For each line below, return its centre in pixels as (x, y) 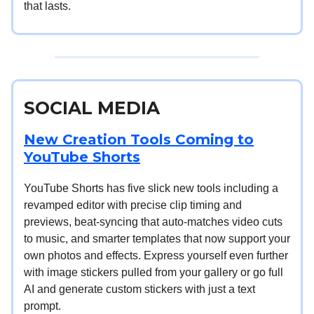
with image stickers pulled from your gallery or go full (153, 272)
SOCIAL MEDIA (92, 108)
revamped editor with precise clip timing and (133, 205)
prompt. (42, 306)
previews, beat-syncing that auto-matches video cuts (153, 221)
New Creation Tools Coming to (139, 139)
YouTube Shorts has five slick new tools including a (151, 188)
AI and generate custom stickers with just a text (139, 289)
